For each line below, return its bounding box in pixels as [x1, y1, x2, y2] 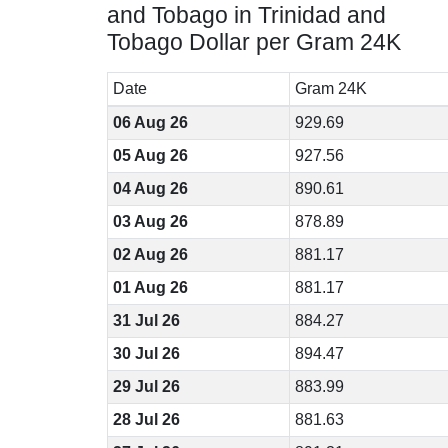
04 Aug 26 [112, 180, 188, 197]
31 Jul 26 [112, 312, 180, 329]
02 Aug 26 [112, 246, 188, 263]
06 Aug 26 [112, 114, 188, 131]
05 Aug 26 [112, 147, 188, 164]
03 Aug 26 [112, 213, 188, 230]
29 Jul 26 [112, 378, 180, 395]
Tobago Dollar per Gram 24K [107, 29, 401, 55]
